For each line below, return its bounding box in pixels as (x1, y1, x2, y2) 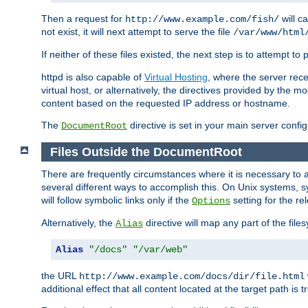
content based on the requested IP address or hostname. (41, 98, 290, 109)
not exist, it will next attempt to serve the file (41, 26, 233, 38)
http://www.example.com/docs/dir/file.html (79, 271, 305, 283)
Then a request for (41, 13, 125, 25)
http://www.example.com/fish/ (125, 14, 279, 25)
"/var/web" (133, 244, 188, 256)
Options (192, 195, 230, 207)
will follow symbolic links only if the (41, 195, 192, 206)
